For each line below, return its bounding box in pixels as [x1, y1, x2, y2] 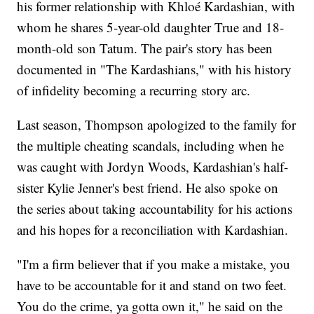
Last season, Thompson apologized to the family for [17, 116, 296, 134]
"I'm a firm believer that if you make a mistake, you [17, 255, 291, 273]
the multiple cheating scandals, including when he [17, 137, 285, 155]
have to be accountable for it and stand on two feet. [17, 276, 287, 294]
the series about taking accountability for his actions [17, 200, 293, 218]
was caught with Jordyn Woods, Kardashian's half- [17, 158, 289, 176]
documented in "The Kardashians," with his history [17, 60, 292, 78]
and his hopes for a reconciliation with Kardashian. [17, 221, 289, 239]
